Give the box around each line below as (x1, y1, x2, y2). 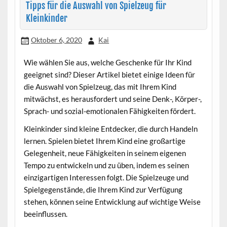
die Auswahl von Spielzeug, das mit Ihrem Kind (23, 82, 176, 91)
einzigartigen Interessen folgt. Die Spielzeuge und (23, 173, 188, 182)
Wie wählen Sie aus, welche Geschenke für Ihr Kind (23, 57, 192, 67)
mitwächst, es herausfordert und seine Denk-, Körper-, (23, 94, 202, 103)
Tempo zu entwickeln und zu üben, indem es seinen (23, 161, 189, 170)
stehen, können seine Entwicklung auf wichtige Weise (23, 197, 201, 207)
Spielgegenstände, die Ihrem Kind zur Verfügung (23, 185, 182, 195)
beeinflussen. (23, 209, 67, 219)
